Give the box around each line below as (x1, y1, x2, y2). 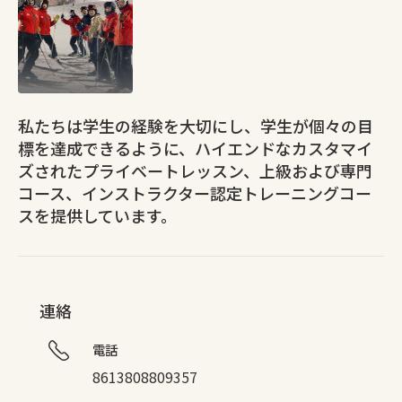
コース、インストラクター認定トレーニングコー (18, 181, 371, 205)
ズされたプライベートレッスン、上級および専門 (18, 159, 372, 183)
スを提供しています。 (18, 204, 177, 228)
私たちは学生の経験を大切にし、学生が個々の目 (18, 114, 373, 138)
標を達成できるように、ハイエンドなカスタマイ (18, 136, 372, 161)
